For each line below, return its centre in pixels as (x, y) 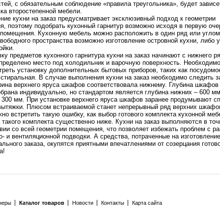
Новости (82, 203)
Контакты (112, 203)
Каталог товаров (41, 203)
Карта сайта (147, 203)
